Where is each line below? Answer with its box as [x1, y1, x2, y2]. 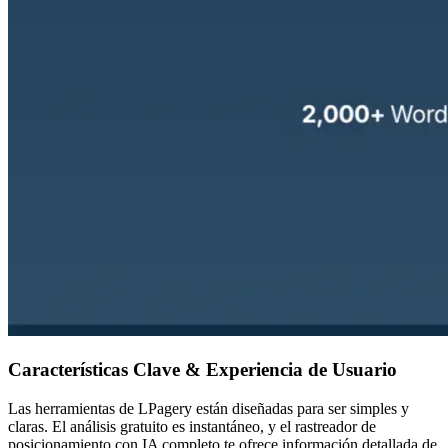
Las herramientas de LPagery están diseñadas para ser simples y [8, 399, 409, 417]
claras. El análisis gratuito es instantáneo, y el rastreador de [8, 417, 376, 435]
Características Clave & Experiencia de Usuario [8, 359, 397, 381]
